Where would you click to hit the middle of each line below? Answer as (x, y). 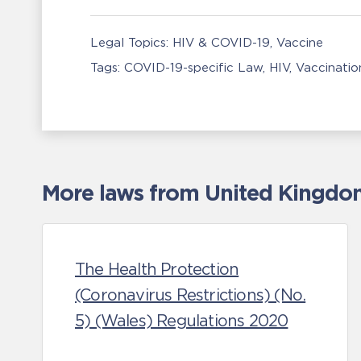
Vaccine (300, 42)
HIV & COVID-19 (221, 42)
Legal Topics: (129, 42)
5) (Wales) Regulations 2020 (182, 321)
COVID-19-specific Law (193, 67)
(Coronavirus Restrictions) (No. (191, 295)
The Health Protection (157, 269)
